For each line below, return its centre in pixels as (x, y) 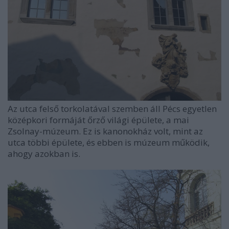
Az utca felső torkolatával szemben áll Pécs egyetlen (112, 108)
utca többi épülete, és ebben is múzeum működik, (109, 142)
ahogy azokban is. (44, 153)
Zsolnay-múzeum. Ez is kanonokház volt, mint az (105, 131)
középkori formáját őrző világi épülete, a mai (98, 120)
